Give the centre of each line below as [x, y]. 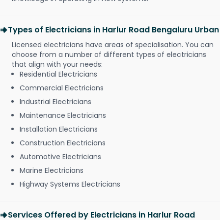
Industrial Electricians [55, 102]
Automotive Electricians [60, 157]
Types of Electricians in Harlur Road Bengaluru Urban [113, 30]
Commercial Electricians [62, 88]
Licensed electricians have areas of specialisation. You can [113, 45]
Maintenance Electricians [63, 116]
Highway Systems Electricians [70, 184]
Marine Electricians [52, 171]
